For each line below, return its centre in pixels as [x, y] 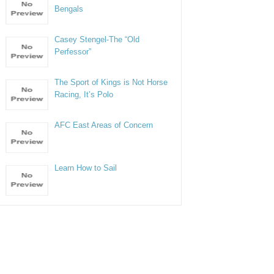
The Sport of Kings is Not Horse [111, 82]
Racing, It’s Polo [84, 94]
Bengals [69, 9]
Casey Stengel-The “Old [97, 39]
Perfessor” [73, 52]
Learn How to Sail [86, 168]
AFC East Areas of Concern [104, 125]
